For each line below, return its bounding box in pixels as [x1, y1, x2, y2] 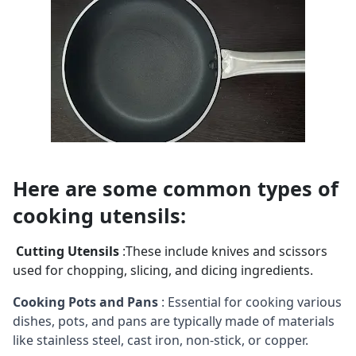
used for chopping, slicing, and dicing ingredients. [13, 261, 313, 279]
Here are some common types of [13, 174, 339, 202]
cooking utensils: [13, 201, 186, 229]
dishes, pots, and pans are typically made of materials [13, 311, 335, 330]
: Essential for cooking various [158, 292, 342, 311]
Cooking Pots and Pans [13, 292, 158, 311]
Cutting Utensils [13, 242, 119, 260]
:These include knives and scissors [119, 242, 327, 260]
